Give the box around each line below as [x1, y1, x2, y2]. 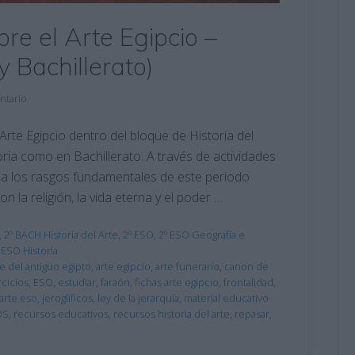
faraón [101, 274, 130, 289]
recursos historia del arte [113, 306, 230, 321]
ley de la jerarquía [97, 290, 179, 305]
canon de [224, 258, 269, 273]
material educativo [184, 290, 269, 305]
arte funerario [155, 258, 219, 273]
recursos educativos [13, 306, 109, 321]
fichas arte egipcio [135, 274, 219, 289]
